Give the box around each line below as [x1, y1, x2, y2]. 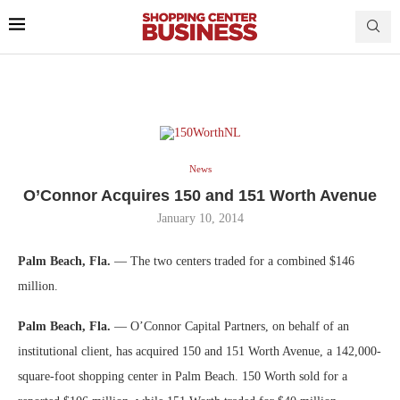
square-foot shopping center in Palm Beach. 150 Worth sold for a [18, 369, 347, 383]
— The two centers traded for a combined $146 [114, 254, 354, 268]
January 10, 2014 [156, 211, 244, 225]
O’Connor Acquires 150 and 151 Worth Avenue [23, 186, 377, 204]
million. [18, 279, 58, 293]
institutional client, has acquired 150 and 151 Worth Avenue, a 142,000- [18, 344, 381, 358]
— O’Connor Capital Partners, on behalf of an [114, 319, 349, 333]
